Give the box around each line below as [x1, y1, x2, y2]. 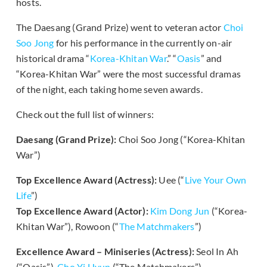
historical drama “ [16, 52, 90, 64]
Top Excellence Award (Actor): [16, 205, 150, 217]
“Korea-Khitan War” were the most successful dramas [16, 68, 241, 80]
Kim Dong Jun [150, 205, 210, 217]
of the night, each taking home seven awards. [16, 83, 203, 95]
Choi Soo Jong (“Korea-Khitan [118, 133, 246, 145]
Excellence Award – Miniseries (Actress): [16, 246, 197, 257]
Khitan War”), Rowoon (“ [16, 221, 119, 232]
